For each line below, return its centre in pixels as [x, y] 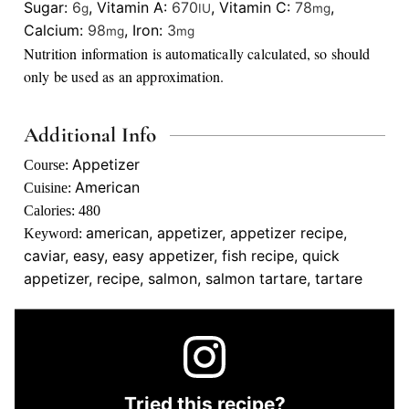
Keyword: [55, 234]
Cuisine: [49, 188]
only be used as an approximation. [124, 77]
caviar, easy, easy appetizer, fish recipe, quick [182, 256]
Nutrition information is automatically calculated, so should [30, 54]
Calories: [51, 211]
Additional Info [90, 136]
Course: [48, 165]
